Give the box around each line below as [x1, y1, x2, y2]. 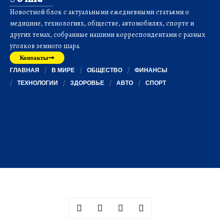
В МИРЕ [52, 66, 75, 74]
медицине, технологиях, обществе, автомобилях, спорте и [10, 19, 194, 28]
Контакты [20, 54, 48, 61]
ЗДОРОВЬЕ [70, 79, 104, 86]
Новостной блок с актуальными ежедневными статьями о [10, 7, 189, 17]
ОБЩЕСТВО [87, 66, 122, 74]
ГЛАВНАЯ [10, 66, 39, 74]
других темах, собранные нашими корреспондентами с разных [10, 30, 205, 39]
